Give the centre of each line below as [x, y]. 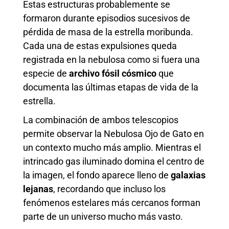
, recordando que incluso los [109, 189]
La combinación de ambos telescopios [101, 120]
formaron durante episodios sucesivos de [107, 18]
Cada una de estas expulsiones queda [100, 45]
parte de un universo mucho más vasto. [103, 216]
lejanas [38, 189]
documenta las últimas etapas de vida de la [111, 87]
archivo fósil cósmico [113, 73]
